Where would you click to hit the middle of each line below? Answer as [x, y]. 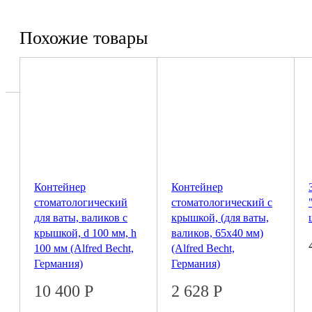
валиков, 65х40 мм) [217, 233]
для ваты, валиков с [81, 217]
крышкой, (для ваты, [220, 217]
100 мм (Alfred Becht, [84, 248]
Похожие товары [84, 38]
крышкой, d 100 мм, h [85, 233]
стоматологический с [222, 202]
